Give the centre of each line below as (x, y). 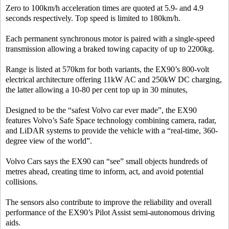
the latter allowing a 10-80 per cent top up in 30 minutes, (97, 90)
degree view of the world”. (49, 141)
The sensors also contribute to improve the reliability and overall (109, 202)
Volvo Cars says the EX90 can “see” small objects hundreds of (107, 162)
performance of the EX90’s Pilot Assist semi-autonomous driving (110, 213)
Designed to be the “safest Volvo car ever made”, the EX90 (101, 110)
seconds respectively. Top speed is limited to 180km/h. (93, 18)
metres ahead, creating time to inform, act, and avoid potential (105, 172)
